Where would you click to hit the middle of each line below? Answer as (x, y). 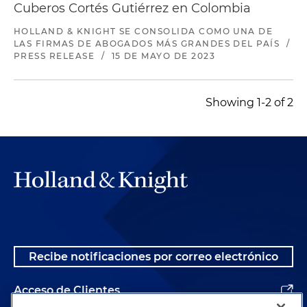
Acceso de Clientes (67, 291)
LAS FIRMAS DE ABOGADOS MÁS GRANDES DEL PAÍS (147, 44)
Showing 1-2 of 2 (249, 103)
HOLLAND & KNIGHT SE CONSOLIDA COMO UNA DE (144, 32)
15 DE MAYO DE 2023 (163, 56)
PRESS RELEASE (54, 56)
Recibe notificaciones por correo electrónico (153, 257)
